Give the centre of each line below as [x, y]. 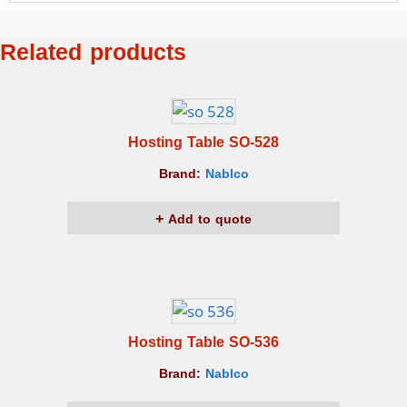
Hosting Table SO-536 [203, 342]
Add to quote [208, 220]
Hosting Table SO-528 [203, 143]
